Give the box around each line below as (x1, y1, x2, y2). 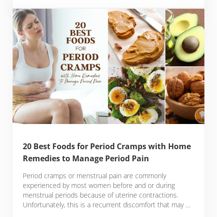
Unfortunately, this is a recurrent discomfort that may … (23, 200, 191, 210)
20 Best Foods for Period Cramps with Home (23, 141, 191, 152)
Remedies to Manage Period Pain (23, 153, 150, 164)
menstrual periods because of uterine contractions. (23, 190, 179, 200)
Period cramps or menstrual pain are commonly (23, 171, 167, 181)
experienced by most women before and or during (23, 181, 175, 190)
